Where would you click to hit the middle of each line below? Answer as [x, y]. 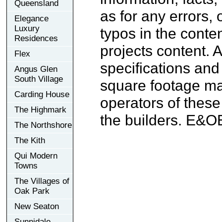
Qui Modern [36, 156]
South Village [39, 79]
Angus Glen [36, 69]
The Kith [30, 140]
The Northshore [43, 125]
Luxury [27, 28]
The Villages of [42, 181]
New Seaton [37, 206]
